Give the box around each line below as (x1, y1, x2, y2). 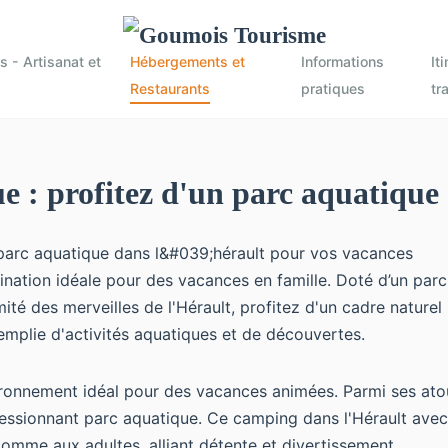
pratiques (300, 80, 365, 97)
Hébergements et (129, 53, 245, 70)
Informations (300, 53, 384, 70)
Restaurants (129, 80, 210, 97)
